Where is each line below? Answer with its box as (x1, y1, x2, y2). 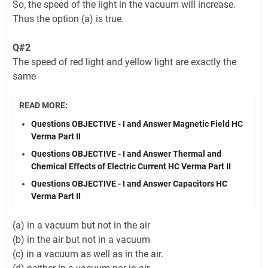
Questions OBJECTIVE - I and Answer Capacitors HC (31, 179, 227, 189)
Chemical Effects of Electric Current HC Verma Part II (31, 162, 231, 172)
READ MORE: (19, 100, 68, 111)
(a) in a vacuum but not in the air (13, 220, 150, 232)
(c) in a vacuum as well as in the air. (13, 248, 163, 260)
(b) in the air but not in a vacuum (13, 234, 150, 246)
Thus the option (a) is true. (13, 13, 124, 25)
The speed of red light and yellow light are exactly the (13, 56, 236, 68)
